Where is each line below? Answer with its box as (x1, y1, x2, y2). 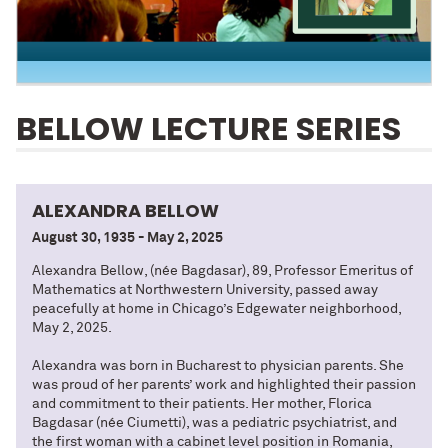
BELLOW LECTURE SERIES (16, 106, 401, 152)
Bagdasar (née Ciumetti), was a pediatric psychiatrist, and (32, 416, 397, 431)
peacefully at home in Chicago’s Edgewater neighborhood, (32, 302, 401, 317)
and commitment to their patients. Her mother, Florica (32, 397, 372, 412)
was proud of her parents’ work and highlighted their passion (32, 378, 416, 393)
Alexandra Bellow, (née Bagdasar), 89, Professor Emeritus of (32, 264, 413, 279)
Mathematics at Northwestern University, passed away (32, 283, 378, 298)
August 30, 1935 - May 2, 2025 (32, 231, 223, 246)
